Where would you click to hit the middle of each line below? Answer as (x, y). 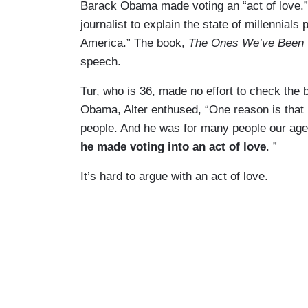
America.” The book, (134, 43)
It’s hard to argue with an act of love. (176, 176)
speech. (104, 61)
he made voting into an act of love (173, 146)
